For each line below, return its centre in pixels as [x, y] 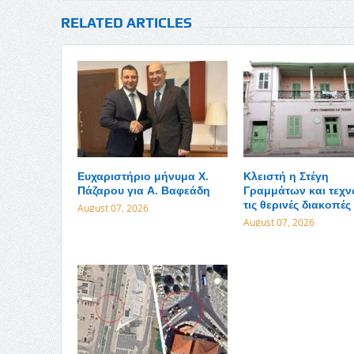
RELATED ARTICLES [126, 23]
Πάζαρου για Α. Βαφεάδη [143, 190]
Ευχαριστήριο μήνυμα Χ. [143, 176]
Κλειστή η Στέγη [286, 176]
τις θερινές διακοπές [297, 205]
